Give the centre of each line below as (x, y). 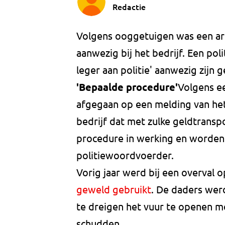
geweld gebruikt (114, 189)
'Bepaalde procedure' (127, 87)
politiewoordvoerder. (125, 155)
